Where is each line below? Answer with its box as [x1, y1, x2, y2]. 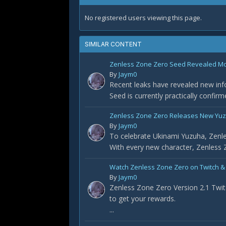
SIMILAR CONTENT [85, 40, 142, 48]
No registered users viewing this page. [85, 13, 202, 22]
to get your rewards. [109, 194, 176, 203]
